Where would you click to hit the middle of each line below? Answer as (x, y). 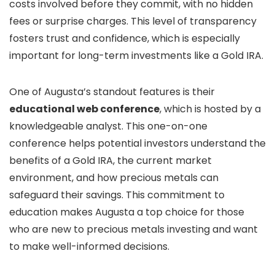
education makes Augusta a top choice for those (127, 212)
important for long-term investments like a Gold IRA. (136, 56)
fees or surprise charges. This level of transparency (133, 21)
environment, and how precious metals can (114, 178)
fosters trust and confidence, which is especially (125, 38)
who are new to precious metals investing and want (134, 229)
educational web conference (84, 109)
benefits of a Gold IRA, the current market (110, 161)
